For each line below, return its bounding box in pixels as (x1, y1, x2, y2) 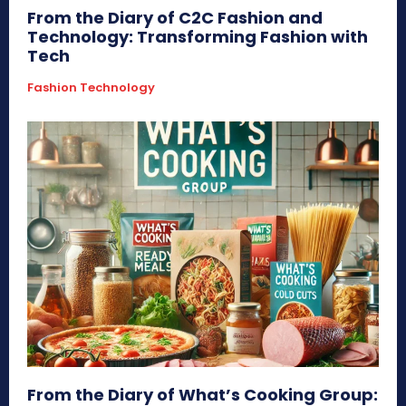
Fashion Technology (27, 78, 155, 96)
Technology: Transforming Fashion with (27, 24, 368, 48)
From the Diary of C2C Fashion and (27, 5, 323, 29)
